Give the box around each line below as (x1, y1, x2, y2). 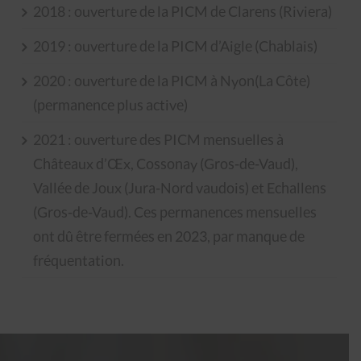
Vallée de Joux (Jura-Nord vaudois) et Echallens (33, 178, 326, 197)
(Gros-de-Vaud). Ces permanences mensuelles (33, 202, 317, 221)
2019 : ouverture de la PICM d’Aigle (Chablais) (33, 36, 317, 55)
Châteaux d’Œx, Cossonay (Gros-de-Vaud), (33, 154, 298, 172)
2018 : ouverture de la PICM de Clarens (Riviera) (33, 2, 332, 20)
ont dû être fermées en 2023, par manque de (33, 226, 305, 245)
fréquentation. (33, 251, 124, 269)
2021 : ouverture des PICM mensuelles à (33, 130, 284, 148)
